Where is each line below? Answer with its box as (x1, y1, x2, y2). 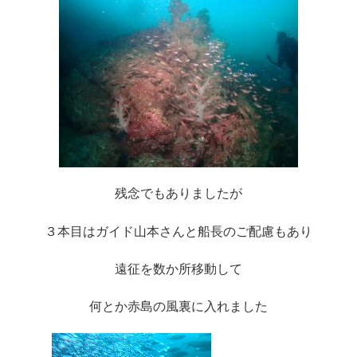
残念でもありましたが (115, 186, 242, 201)
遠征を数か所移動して (115, 261, 242, 276)
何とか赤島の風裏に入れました (89, 299, 268, 313)
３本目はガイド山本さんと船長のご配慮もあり (45, 224, 312, 238)
